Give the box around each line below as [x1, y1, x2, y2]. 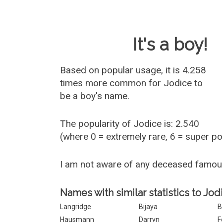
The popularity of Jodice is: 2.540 [60, 118, 200, 129]
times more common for [60, 77, 164, 89]
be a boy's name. [60, 90, 130, 102]
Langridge [60, 203, 92, 211]
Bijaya [139, 203, 158, 211]
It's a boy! [133, 34, 208, 55]
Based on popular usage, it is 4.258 [60, 64, 207, 76]
